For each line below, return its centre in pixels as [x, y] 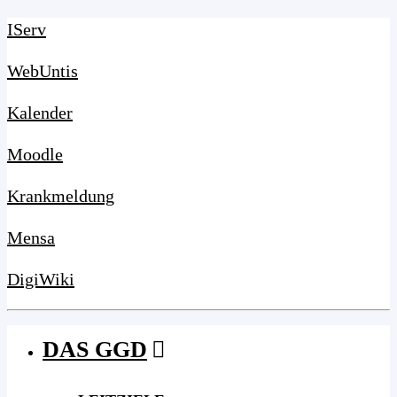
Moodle [35, 154]
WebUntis [43, 71]
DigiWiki [41, 279]
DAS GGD [95, 350]
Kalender [40, 113]
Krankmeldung [61, 196]
